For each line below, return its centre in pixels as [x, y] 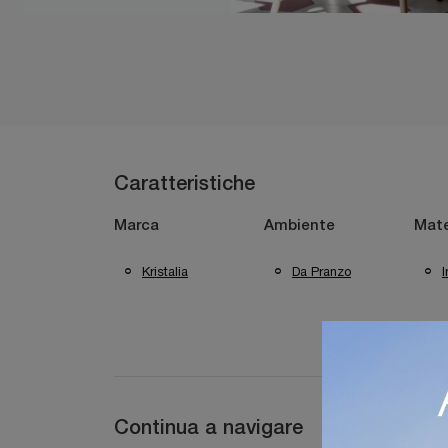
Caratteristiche [184, 185]
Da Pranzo [321, 271]
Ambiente [299, 226]
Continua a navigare [208, 429]
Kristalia [165, 271]
